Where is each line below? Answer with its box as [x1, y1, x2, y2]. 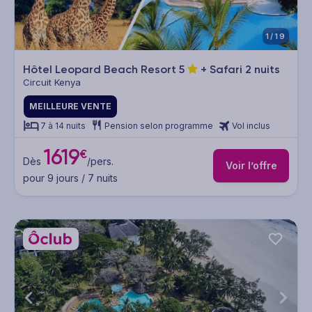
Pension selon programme [104, 120, 213, 132]
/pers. [86, 155, 114, 167]
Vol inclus [232, 120, 270, 132]
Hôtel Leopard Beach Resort [23, 63, 179, 77]
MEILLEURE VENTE [29, 101, 111, 112]
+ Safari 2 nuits [198, 63, 280, 77]
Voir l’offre [225, 159, 277, 172]
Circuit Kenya [23, 77, 81, 88]
